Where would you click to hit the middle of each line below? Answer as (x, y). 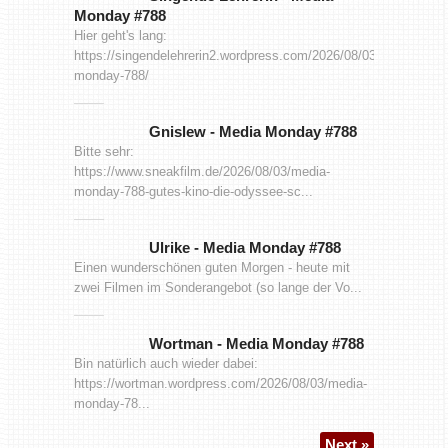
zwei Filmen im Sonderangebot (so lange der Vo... (217, 287)
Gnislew (179, 131)
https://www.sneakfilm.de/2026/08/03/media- (201, 171)
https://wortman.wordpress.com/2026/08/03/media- (220, 383)
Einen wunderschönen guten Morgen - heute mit (211, 267)
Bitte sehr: (103, 151)
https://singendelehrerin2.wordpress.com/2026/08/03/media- (246, 55)
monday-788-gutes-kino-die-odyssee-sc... (193, 191)
